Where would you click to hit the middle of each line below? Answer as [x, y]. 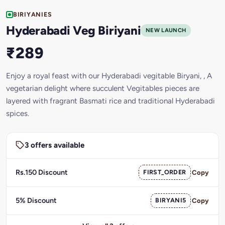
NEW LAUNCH [166, 30]
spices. [18, 113]
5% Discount [36, 201]
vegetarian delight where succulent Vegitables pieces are [103, 88]
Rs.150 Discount [41, 173]
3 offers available [54, 145]
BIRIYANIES [33, 14]
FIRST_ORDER [165, 172]
